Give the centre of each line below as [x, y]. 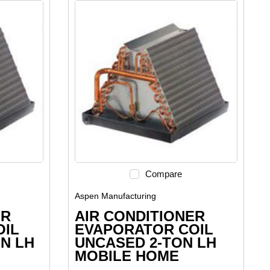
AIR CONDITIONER [140, 216]
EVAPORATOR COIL [144, 230]
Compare [164, 174]
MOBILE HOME [127, 256]
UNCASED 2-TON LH [145, 243]
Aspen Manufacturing [115, 196]
